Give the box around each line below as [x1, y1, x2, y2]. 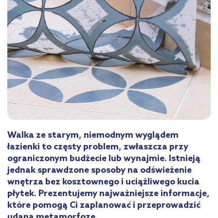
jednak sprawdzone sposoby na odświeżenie [7, 164, 192, 176]
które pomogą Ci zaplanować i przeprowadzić [7, 200, 200, 211]
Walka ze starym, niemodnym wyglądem [7, 129, 179, 141]
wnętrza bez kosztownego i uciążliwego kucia [7, 176, 200, 187]
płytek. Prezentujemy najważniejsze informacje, [7, 188, 210, 199]
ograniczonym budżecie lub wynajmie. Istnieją [7, 153, 200, 164]
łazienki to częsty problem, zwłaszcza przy [7, 141, 188, 152]
